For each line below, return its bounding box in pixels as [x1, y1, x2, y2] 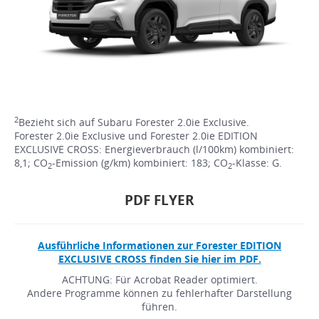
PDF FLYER [125, 191, 194, 210]
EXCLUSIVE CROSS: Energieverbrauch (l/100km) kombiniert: [14, 142, 294, 157]
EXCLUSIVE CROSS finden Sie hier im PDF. [58, 252, 261, 266]
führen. [142, 300, 177, 314]
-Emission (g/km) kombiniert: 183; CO [52, 156, 228, 170]
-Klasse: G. [232, 156, 282, 170]
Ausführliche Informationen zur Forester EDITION [38, 239, 281, 253]
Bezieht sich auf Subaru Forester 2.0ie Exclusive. [19, 115, 249, 130]
